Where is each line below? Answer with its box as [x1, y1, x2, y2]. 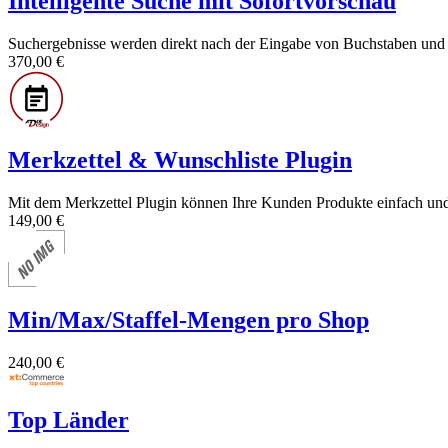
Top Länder [8, 407, 129, 434]
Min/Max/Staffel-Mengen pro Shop [8, 307, 369, 334]
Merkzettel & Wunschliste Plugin [8, 147, 352, 174]
